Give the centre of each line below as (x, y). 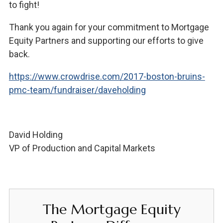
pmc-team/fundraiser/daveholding (77, 90)
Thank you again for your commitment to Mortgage (109, 27)
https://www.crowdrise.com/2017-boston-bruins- (107, 76)
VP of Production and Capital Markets (82, 148)
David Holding (36, 134)
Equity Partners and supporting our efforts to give (106, 40)
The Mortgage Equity (111, 209)
